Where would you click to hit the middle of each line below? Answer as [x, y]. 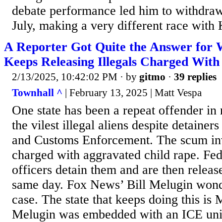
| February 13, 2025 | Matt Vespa [132, 92]
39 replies [195, 77]
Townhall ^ [37, 92]
